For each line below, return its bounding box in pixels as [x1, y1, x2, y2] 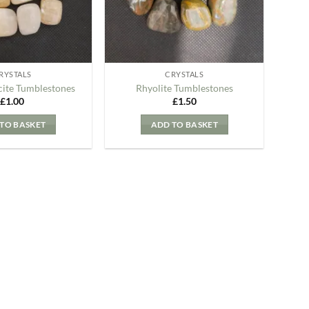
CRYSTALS [165, 70, 204, 79]
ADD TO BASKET [150, 119, 218, 129]
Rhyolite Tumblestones [135, 81, 233, 94]
